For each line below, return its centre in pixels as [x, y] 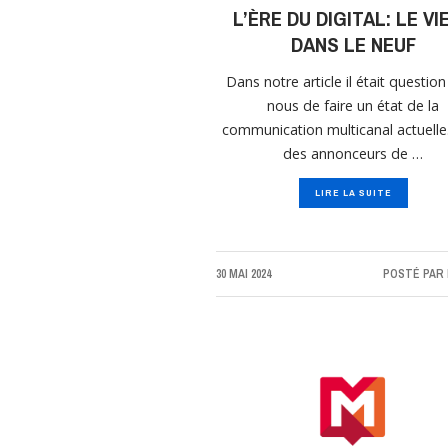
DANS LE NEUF [353, 45]
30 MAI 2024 [243, 274]
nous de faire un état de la [353, 106]
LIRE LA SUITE [353, 193]
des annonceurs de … [353, 154]
